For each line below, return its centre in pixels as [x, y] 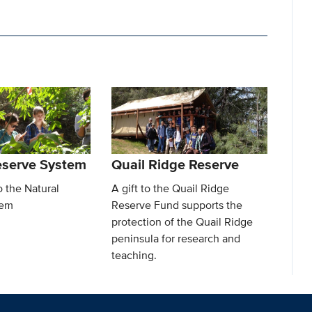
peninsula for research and [176, 238]
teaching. [134, 255]
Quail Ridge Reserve [175, 164]
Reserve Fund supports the [177, 205]
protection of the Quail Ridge [182, 221]
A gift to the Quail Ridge [171, 188]
